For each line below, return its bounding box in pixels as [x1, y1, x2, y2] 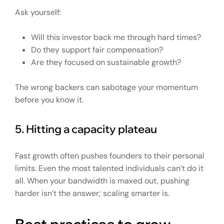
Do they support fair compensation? [31, 44, 163, 55]
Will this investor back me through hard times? [31, 31, 201, 42]
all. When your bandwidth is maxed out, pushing [15, 175, 189, 186]
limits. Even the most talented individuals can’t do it [15, 162, 203, 173]
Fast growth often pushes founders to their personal [15, 150, 204, 161]
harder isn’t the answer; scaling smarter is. [15, 187, 169, 198]
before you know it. [15, 94, 83, 105]
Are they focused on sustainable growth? [31, 56, 181, 67]
